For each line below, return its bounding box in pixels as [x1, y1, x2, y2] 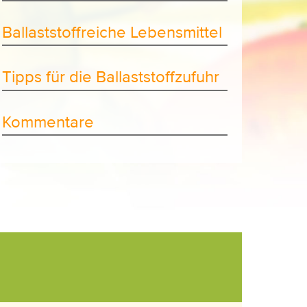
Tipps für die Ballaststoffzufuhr [2, 67, 220, 87]
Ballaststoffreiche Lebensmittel [2, 22, 223, 42]
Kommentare [2, 112, 95, 132]
